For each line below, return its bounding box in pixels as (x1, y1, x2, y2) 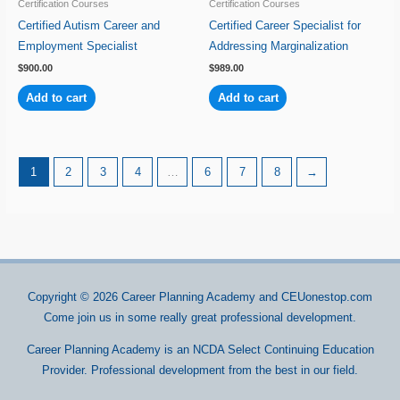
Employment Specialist (17, 38, 137, 53)
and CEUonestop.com (255, 289, 372, 304)
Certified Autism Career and (17, 18, 160, 32)
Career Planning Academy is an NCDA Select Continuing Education (26, 342, 374, 356)
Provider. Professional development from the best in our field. (42, 362, 358, 377)
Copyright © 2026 (28, 289, 121, 304)
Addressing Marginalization (209, 38, 348, 53)
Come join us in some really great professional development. (44, 310, 356, 324)
